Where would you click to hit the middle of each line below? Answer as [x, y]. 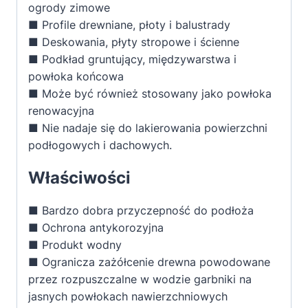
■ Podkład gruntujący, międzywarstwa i [132, 59]
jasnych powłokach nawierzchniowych [128, 297]
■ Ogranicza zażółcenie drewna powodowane [149, 262]
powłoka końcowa [76, 77]
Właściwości [79, 178]
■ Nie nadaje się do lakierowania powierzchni [148, 128]
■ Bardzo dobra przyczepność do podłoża [141, 211]
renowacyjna [61, 111]
